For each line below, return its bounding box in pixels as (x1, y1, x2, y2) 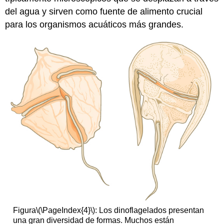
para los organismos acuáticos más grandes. (5, 19, 184, 29)
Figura (12, 205, 36, 214)
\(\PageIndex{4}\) (35, 205, 95, 214)
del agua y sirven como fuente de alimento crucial (5, 6, 203, 16)
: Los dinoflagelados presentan (94, 205, 204, 214)
